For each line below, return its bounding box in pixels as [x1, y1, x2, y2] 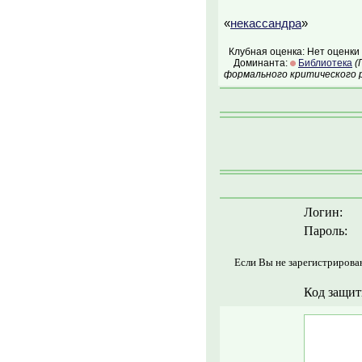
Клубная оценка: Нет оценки [224, 46, 360, 57]
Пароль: [304, 224, 347, 238]
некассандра [230, 17, 301, 30]
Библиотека [298, 57, 352, 69]
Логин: [304, 205, 343, 219]
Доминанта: [224, 57, 290, 69]
